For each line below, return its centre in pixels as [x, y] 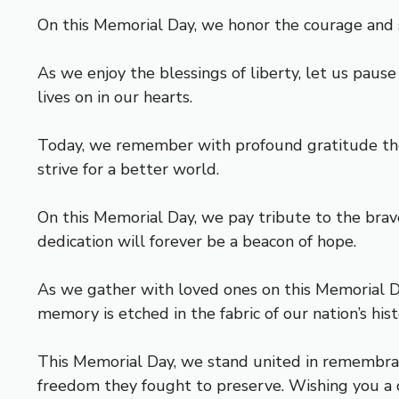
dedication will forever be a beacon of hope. [197, 241]
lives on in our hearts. [115, 97]
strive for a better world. [128, 169]
